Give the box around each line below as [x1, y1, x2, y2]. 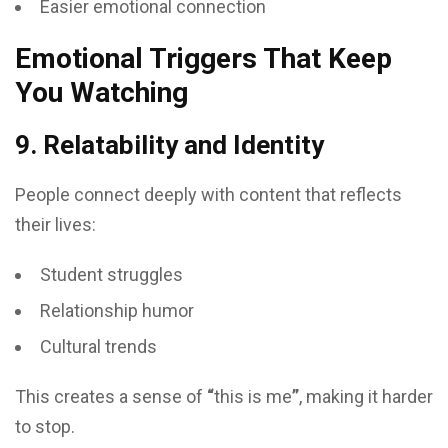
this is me [214, 386, 292, 407]
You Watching [15, 76, 188, 109]
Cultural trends [40, 336, 157, 357]
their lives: [15, 214, 96, 235]
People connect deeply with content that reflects [15, 184, 402, 205]
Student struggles [40, 264, 183, 285]
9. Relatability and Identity [15, 130, 324, 160]
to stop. [15, 416, 75, 437]
